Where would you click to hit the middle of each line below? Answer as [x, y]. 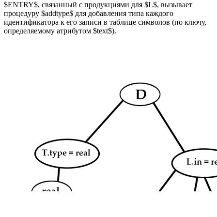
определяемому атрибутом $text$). [60, 31]
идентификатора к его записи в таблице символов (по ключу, [105, 22]
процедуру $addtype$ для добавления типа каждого [89, 14]
